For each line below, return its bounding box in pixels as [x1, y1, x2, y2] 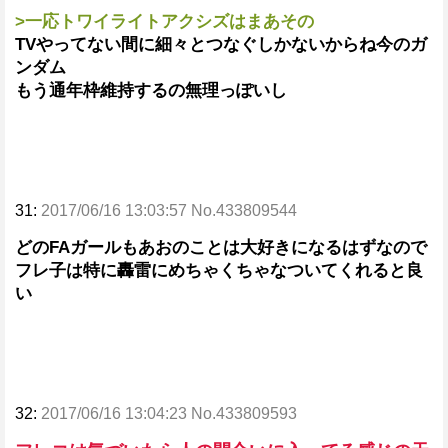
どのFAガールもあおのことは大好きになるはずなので [15, 238, 427, 257]
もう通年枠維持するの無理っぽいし [15, 81, 287, 100]
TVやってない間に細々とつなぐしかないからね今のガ [15, 35, 427, 54]
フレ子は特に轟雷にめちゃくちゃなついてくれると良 [15, 261, 423, 280]
